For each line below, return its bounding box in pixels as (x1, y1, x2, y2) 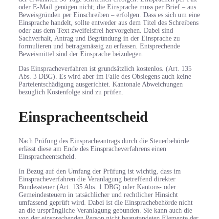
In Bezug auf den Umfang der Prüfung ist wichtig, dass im (19, 167, 181, 175)
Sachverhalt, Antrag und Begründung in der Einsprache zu (19, 34, 180, 42)
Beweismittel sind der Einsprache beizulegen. (19, 50, 144, 58)
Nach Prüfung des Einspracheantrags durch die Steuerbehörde (19, 137, 189, 145)
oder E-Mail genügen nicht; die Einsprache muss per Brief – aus (19, 3, 196, 11)
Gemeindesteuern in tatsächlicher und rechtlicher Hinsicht (19, 191, 178, 198)
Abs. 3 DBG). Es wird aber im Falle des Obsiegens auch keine (19, 72, 191, 80)
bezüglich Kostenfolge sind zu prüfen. (19, 88, 126, 96)
